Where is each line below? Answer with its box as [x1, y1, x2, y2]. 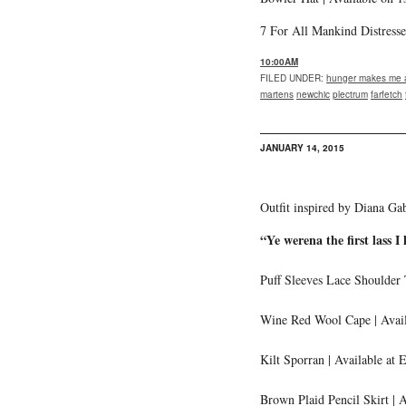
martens [260, 87, 294, 101]
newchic [296, 87, 330, 101]
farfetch [371, 87, 402, 101]
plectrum [333, 87, 368, 101]
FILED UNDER [260, 71, 321, 84]
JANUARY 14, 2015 [260, 140, 344, 154]
